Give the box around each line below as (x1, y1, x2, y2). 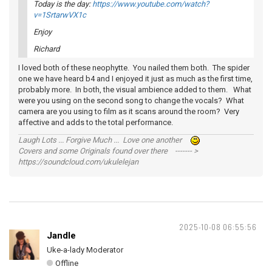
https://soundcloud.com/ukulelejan (18, 157, 138, 166)
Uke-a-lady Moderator (47, 245, 123, 254)
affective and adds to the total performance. (18, 118, 182, 127)
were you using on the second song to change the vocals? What (18, 96, 244, 105)
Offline (55, 259, 78, 268)
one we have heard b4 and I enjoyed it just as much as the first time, (18, 74, 253, 83)
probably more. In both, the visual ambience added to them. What (18, 85, 251, 94)
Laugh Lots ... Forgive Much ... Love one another (18, 135, 191, 144)
